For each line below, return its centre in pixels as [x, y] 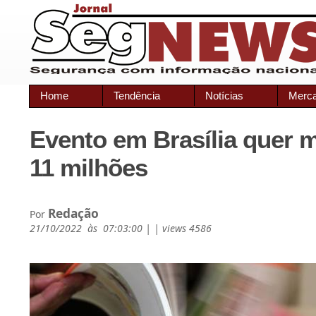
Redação [73, 213]
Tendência [137, 96]
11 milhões [89, 168]
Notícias [224, 96]
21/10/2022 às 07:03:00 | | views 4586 [121, 228]
